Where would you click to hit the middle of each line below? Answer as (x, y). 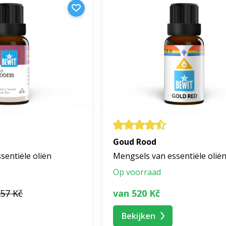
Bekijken (138, 216)
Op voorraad (137, 172)
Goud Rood (135, 142)
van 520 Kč (136, 193)
